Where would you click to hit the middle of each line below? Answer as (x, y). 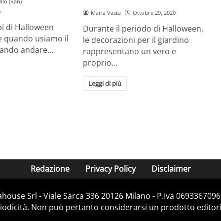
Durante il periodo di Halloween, (143, 28)
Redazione (50, 169)
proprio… (100, 62)
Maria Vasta (106, 12)
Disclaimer (171, 169)
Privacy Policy (110, 169)
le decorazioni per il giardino (136, 40)
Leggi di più (105, 84)
